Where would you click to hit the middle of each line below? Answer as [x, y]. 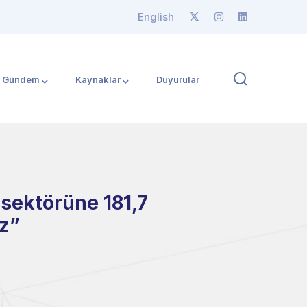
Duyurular [178, 79]
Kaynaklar [98, 79]
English [156, 17]
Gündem [21, 79]
